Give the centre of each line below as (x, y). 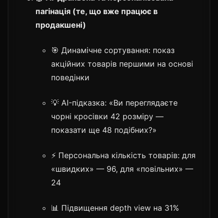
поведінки (70, 77)
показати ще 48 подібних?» (104, 130)
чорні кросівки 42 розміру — (107, 116)
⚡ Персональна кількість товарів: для (123, 155)
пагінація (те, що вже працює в (97, 11)
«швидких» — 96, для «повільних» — (122, 169)
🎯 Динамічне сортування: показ (113, 50)
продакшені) (61, 25)
